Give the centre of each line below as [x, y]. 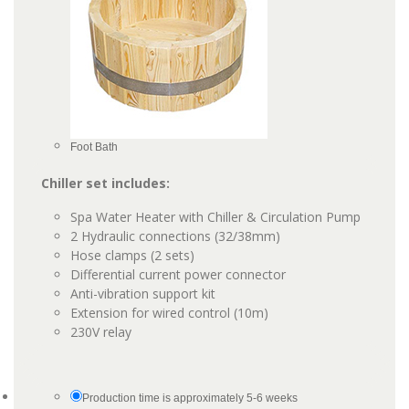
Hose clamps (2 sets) [132, 255]
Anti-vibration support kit [143, 294]
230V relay [101, 332]
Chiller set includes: [105, 183]
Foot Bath [94, 147]
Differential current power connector [178, 274]
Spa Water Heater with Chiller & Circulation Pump [215, 217]
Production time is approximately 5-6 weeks [190, 398]
